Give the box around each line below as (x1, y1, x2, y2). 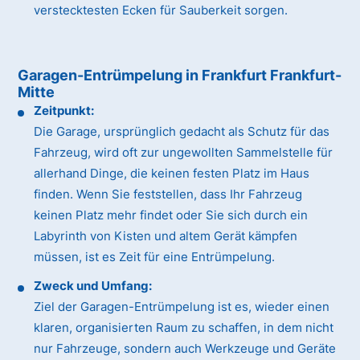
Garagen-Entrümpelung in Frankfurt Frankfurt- (18, 67, 342, 84)
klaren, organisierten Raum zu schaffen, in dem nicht (34, 320, 334, 336)
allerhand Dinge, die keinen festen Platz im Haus (34, 166, 310, 182)
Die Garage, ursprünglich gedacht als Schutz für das (34, 124, 330, 140)
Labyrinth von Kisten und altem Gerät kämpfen (34, 228, 298, 244)
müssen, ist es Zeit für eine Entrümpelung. (34, 249, 276, 265)
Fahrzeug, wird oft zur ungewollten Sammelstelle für (34, 145, 333, 161)
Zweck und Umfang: (34, 278, 153, 294)
